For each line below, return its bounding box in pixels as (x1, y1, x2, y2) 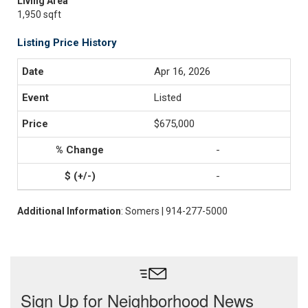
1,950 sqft (17, 9, 61, 20)
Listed (154, 91, 181, 104)
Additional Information (17, 206, 121, 217)
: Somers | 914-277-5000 (121, 206, 228, 217)
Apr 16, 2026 (154, 65, 210, 78)
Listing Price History (17, 36, 117, 49)
